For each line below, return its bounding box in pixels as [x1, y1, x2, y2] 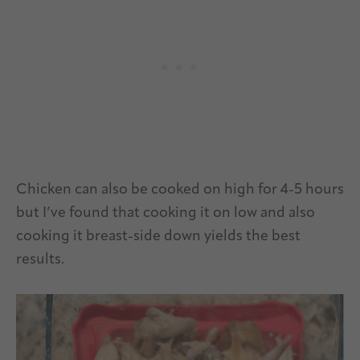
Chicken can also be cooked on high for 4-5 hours [16, 182, 344, 198]
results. [16, 252, 64, 268]
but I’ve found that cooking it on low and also [16, 205, 315, 221]
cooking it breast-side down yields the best [16, 228, 301, 244]
